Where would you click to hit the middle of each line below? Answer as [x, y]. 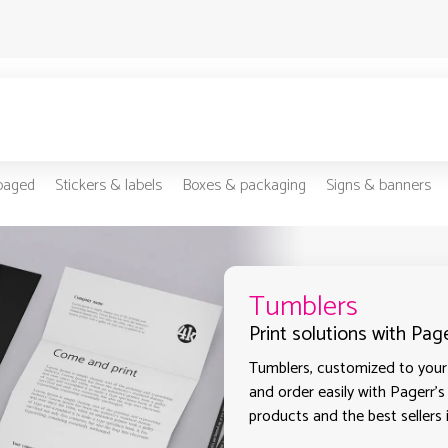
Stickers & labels [108, 186]
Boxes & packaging [243, 186]
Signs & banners [378, 186]
